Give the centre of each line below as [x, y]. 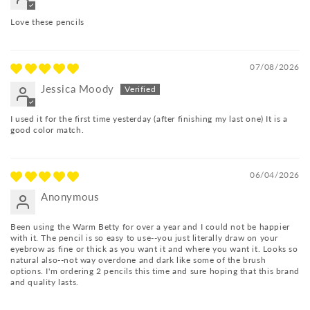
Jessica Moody [77, 89]
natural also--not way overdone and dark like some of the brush [138, 260]
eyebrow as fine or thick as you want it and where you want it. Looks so [154, 249]
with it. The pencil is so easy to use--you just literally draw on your [145, 238]
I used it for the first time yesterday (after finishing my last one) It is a [149, 119]
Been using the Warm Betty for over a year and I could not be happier [150, 227]
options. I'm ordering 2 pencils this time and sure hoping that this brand [155, 271]
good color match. [47, 130]
